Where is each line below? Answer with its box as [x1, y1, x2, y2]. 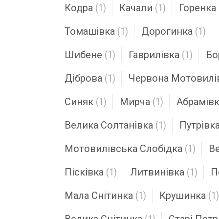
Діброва [65, 72, 102, 84]
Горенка [179, 2, 216, 14]
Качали [119, 2, 153, 14]
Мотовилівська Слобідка [65, 143, 182, 154]
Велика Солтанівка [65, 119, 153, 131]
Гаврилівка [129, 49, 179, 61]
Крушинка [159, 190, 206, 201]
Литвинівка [130, 166, 184, 178]
